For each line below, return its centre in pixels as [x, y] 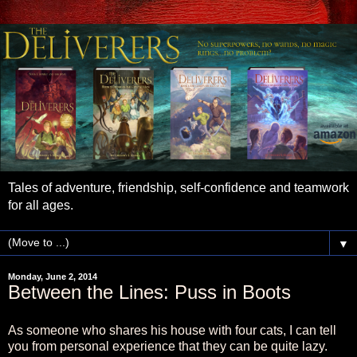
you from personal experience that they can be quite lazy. [168, 346]
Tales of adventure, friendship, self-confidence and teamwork [178, 187]
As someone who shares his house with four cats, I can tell [172, 330]
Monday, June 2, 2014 [53, 276]
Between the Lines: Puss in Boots [149, 292]
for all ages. [41, 205]
